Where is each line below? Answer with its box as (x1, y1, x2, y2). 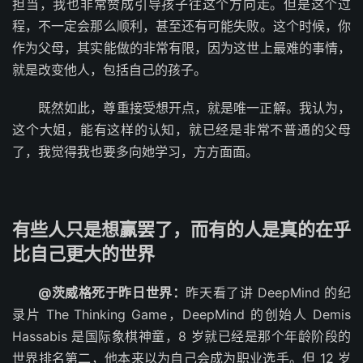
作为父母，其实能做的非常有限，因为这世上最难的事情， (12, 39, 351, 56)
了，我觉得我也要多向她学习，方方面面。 (12, 143, 258, 160)
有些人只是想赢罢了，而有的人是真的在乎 (12, 218, 351, 240)
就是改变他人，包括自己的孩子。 (12, 61, 207, 78)
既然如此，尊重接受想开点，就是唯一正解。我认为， (38, 99, 351, 116)
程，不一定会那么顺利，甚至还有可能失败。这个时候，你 (12, 17, 351, 34)
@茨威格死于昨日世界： (38, 284, 186, 301)
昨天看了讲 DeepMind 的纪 (186, 284, 352, 301)
